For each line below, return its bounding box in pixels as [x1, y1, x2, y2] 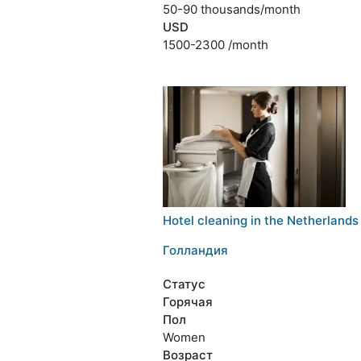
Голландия [162, 243, 228, 258]
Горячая [162, 294, 213, 309]
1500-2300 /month [162, 37, 268, 52]
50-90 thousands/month [162, 2, 301, 17]
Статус [162, 276, 205, 292]
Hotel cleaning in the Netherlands [162, 213, 359, 228]
